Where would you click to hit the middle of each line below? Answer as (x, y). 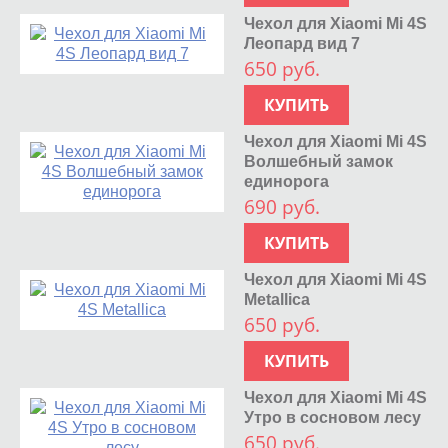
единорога (287, 181)
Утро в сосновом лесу (333, 417)
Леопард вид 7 (302, 43)
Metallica (277, 299)
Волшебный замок (319, 161)
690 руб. (282, 206)
